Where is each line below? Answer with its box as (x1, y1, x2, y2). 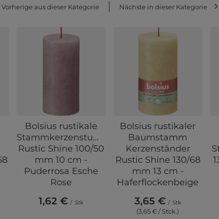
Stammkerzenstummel (17, 131, 120, 143)
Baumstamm (128, 131, 188, 143)
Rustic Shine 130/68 (115, 154, 200, 165)
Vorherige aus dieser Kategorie (1, 3, 99, 11)
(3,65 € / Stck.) (136, 207, 179, 215)
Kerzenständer (125, 143, 190, 154)
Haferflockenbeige (117, 176, 199, 188)
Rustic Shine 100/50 (18, 143, 105, 154)
